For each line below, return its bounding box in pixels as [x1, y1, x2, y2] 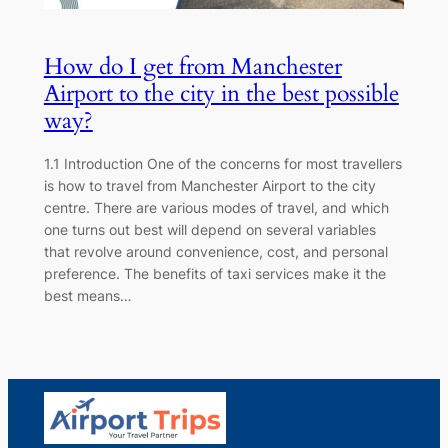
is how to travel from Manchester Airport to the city [43, 177, 376, 195]
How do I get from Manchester [43, 50, 342, 82]
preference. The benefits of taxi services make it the [43, 265, 386, 283]
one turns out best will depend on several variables [43, 221, 376, 239]
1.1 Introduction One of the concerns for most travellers [43, 155, 402, 173]
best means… [43, 287, 132, 305]
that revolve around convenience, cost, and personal [43, 243, 388, 261]
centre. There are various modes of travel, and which [43, 199, 389, 217]
